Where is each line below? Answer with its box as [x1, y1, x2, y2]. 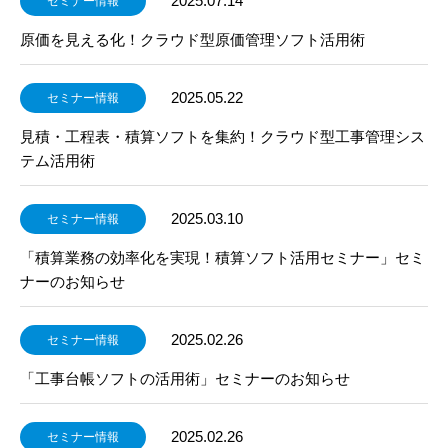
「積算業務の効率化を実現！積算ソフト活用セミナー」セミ [20, 249, 425, 266]
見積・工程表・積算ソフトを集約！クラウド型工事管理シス [20, 128, 425, 145]
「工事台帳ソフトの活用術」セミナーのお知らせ [20, 370, 350, 387]
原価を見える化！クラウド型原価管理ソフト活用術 [20, 31, 365, 48]
